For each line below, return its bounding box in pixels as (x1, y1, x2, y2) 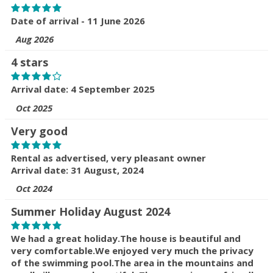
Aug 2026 (16, 33, 54, 46)
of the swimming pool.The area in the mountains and (11, 257, 253, 269)
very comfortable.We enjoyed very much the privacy (11, 244, 253, 257)
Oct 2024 (16, 182, 52, 195)
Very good (11, 123, 68, 138)
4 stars (11, 55, 48, 70)
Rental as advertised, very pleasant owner (11, 151, 206, 164)
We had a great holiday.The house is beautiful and (11, 232, 241, 245)
